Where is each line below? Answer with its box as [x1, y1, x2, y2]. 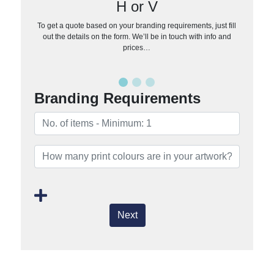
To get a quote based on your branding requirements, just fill [37, 21, 237, 30]
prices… [123, 43, 151, 52]
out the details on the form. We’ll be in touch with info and [42, 32, 231, 41]
